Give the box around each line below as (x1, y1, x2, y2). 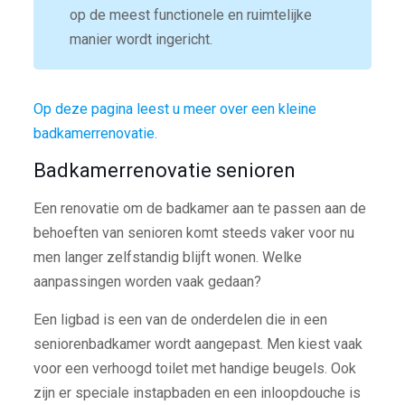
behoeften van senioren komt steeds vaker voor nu (33, 223, 354, 241)
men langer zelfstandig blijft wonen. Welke (33, 248, 302, 266)
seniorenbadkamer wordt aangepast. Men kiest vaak (33, 334, 363, 353)
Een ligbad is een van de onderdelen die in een (33, 310, 327, 328)
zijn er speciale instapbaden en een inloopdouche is (33, 383, 361, 401)
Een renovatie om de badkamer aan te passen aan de (33, 199, 366, 217)
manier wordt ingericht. (69, 30, 212, 48)
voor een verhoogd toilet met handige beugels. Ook (33, 359, 356, 377)
